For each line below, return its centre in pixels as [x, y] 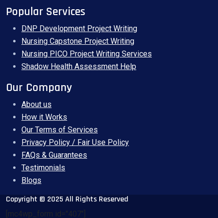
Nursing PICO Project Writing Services [87, 54]
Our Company [39, 87]
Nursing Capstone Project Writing [78, 41]
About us [36, 104]
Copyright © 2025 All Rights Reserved [67, 199]
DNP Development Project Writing [79, 28]
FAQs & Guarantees [54, 155]
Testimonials [43, 167]
